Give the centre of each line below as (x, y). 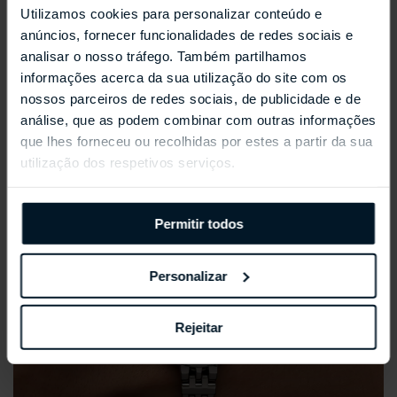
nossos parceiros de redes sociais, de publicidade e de (191, 98)
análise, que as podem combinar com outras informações (198, 120)
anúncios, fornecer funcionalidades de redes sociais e (187, 35)
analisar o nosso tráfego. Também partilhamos (163, 56)
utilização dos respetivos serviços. (128, 162)
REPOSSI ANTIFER (70, 23)
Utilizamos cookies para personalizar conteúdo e (171, 13)
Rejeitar (198, 327)
